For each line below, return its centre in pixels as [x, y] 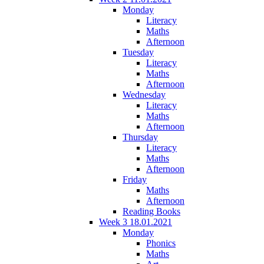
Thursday [140, 137]
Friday [135, 179]
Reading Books [151, 211]
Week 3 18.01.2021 [136, 222]
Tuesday [138, 52]
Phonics [161, 243]
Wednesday [144, 94]
